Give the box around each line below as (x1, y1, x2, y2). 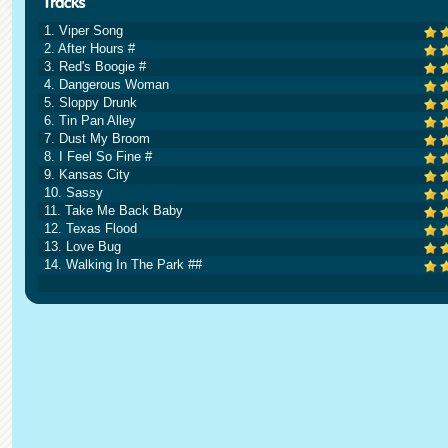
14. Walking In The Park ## (44, 257, 202, 272)
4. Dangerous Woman (44, 77, 169, 92)
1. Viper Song (44, 23, 123, 38)
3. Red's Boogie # (44, 59, 146, 74)
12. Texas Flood (44, 221, 137, 236)
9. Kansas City (44, 167, 130, 182)
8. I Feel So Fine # (44, 149, 152, 164)
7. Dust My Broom (44, 131, 150, 146)
